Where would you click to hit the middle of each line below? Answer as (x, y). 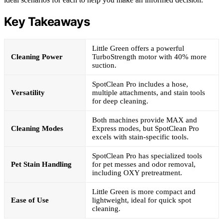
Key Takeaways (47, 21)
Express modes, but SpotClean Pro (146, 128)
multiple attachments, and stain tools (149, 92)
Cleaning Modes (37, 128)
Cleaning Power (37, 56)
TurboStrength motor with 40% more (149, 56)
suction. (104, 65)
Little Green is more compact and (144, 191)
